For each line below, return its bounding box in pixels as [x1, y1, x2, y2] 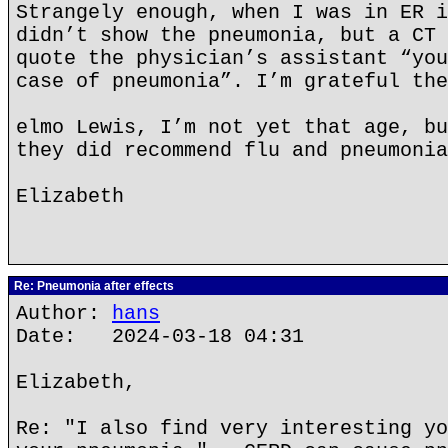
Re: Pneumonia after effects [11, 279, 174, 293]
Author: [16, 302, 112, 325]
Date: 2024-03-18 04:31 [16, 325, 304, 348]
